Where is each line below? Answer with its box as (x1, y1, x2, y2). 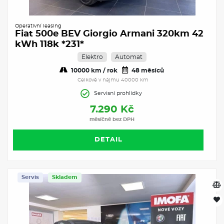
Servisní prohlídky (94, 90, 142, 96)
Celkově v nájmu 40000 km (77, 77, 148, 82)
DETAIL (94, 136, 122, 143)
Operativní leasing (15, 23, 61, 28)
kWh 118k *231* (15, 39, 84, 49)
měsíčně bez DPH (89, 116, 134, 122)
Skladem (52, 174, 77, 180)
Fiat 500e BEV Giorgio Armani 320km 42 (15, 29, 203, 38)
